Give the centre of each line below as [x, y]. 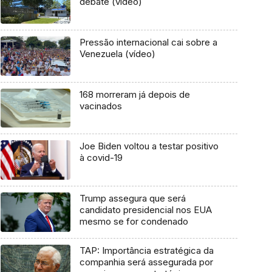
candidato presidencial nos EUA [145, 210]
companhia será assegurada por [146, 262]
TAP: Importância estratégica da [146, 250]
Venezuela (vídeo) [117, 54]
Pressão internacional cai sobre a [148, 42]
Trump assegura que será [132, 199]
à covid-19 [101, 158]
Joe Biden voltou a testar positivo [149, 146]
